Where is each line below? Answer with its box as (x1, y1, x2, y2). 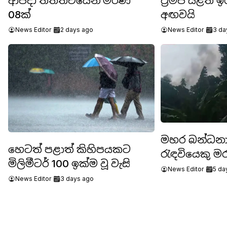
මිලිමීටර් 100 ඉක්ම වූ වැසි (8, 157, 130, 170)
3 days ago (60, 174, 94, 182)
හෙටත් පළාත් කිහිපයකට (8, 143, 131, 156)
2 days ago (60, 26, 93, 34)
